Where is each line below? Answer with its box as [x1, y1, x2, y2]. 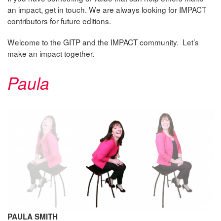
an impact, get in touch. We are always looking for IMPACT [7, 4, 206, 15]
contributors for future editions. [7, 15, 111, 27]
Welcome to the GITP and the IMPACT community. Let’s [7, 37, 199, 48]
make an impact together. [7, 48, 94, 59]
